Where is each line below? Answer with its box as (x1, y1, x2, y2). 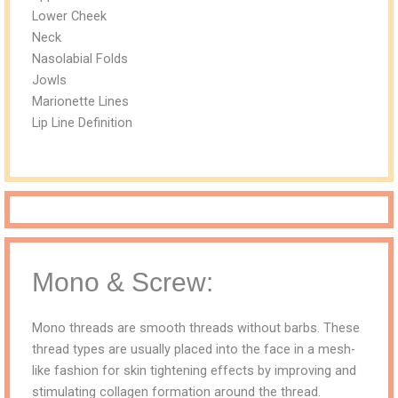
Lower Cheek (32, 8, 107, 25)
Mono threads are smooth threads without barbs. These (32, 319, 360, 336)
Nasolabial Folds (32, 51, 128, 68)
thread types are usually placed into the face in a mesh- (32, 340, 355, 357)
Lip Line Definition (32, 115, 132, 131)
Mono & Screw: (32, 267, 213, 297)
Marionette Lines (32, 93, 129, 110)
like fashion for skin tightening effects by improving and (32, 362, 356, 378)
